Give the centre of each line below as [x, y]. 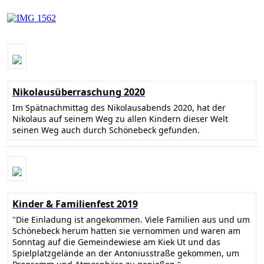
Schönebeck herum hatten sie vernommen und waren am [126, 231]
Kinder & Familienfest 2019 [75, 204]
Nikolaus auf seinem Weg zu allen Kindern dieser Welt [120, 118]
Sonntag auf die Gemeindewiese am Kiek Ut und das [116, 242]
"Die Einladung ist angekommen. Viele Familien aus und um [131, 220]
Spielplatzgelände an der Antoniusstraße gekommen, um [126, 253]
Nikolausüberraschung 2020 [79, 92]
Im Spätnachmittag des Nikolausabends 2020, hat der [119, 107]
